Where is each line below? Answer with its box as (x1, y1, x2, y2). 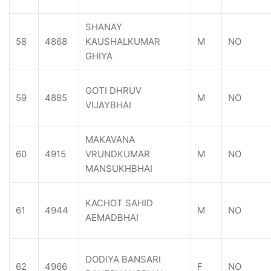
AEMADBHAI (85, 212, 139, 223)
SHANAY (85, 21, 122, 33)
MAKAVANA (85, 134, 135, 145)
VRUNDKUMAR (85, 148, 150, 160)
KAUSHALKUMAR (85, 36, 160, 47)
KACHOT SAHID (85, 197, 153, 209)
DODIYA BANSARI (85, 253, 161, 265)
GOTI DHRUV (85, 85, 142, 96)
